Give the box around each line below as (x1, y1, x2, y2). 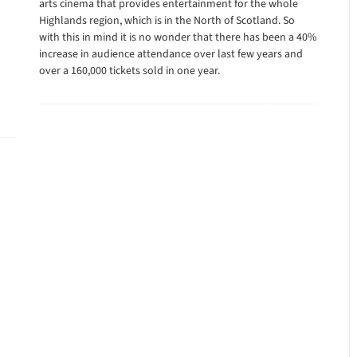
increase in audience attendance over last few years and (38, 46, 303, 62)
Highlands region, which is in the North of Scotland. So (38, 13, 295, 29)
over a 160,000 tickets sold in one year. (38, 63, 220, 79)
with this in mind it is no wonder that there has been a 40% (38, 29, 317, 45)
